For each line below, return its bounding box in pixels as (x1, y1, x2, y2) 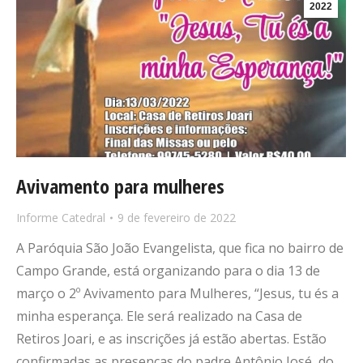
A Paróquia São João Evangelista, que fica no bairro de (16, 239, 344, 258)
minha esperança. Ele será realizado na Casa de (16, 307, 302, 326)
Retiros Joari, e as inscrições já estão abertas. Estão (16, 330, 327, 348)
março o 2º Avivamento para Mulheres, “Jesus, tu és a (16, 284, 339, 303)
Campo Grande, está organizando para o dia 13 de (16, 262, 320, 280)
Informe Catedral (16, 210, 105, 226)
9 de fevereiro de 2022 (117, 210, 236, 226)
